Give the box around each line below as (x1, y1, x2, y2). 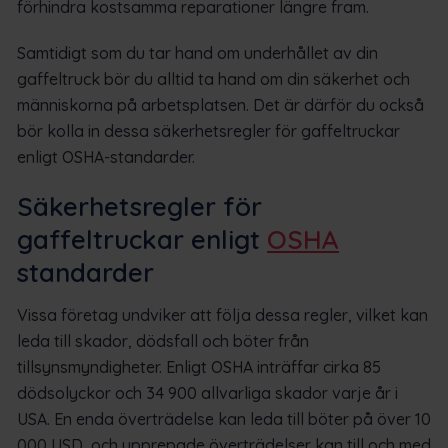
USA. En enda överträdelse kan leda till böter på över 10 (17, 408, 431, 429)
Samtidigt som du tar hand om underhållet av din (17, 42, 378, 63)
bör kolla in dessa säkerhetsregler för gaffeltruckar (17, 120, 400, 141)
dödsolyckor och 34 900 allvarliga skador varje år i (17, 382, 398, 403)
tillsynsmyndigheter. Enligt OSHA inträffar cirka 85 (17, 356, 381, 377)
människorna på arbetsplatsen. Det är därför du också (17, 94, 424, 115)
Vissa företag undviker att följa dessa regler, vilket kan (17, 304, 428, 325)
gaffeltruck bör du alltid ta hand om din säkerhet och (17, 68, 410, 89)
